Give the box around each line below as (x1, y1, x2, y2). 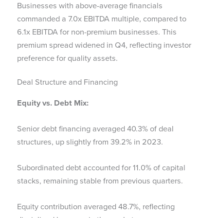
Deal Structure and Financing (17, 75, 118, 88)
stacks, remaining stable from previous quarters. (17, 175, 183, 187)
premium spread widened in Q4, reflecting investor (17, 39, 191, 52)
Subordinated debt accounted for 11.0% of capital (17, 162, 185, 174)
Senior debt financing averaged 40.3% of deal (17, 122, 174, 135)
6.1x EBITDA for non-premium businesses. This (17, 26, 177, 38)
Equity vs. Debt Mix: (17, 96, 89, 109)
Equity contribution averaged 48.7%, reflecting (17, 200, 175, 213)
